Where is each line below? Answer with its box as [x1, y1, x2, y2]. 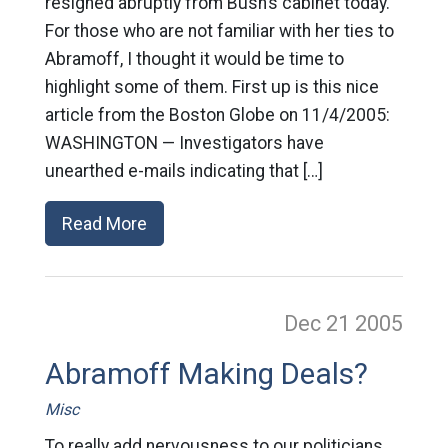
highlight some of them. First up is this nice [44, 77, 379, 97]
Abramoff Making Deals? [44, 357, 368, 391]
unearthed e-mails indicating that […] [44, 161, 323, 181]
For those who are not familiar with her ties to [44, 21, 394, 41]
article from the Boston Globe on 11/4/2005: [44, 105, 390, 125]
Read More [61, 213, 147, 234]
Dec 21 [284, 311, 356, 336]
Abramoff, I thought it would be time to [44, 49, 344, 69]
